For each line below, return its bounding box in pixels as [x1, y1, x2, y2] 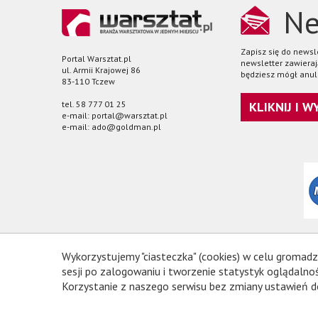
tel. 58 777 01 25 [62, 98, 126, 109]
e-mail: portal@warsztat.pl [62, 109, 168, 121]
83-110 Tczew [62, 75, 115, 87]
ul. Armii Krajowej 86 [62, 64, 141, 75]
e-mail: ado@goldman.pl [62, 121, 161, 132]
